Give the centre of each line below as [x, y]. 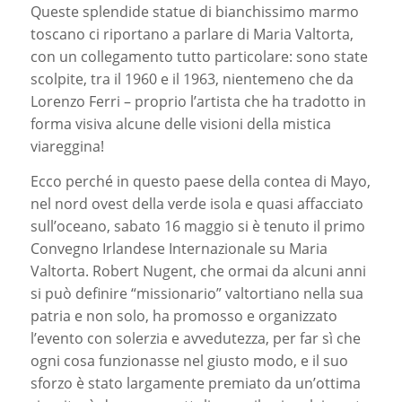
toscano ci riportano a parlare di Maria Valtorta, [192, 35]
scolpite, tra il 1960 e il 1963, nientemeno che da [192, 79]
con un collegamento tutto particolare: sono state [199, 57]
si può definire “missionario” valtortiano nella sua [197, 293]
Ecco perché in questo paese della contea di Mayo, [200, 181]
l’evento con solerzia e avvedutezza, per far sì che [195, 338]
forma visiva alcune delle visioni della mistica [180, 124]
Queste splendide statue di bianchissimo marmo [194, 12]
